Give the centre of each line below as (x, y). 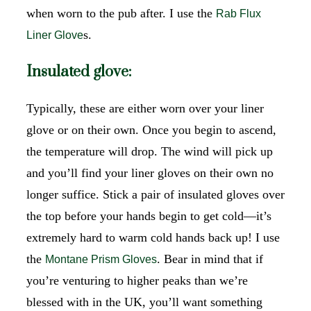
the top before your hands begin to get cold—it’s (149, 216)
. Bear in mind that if (210, 259)
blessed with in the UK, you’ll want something (144, 302)
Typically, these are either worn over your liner (145, 108)
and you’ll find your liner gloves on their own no (150, 173)
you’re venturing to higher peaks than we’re (137, 280)
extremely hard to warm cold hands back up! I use (153, 237)
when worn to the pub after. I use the (121, 13)
